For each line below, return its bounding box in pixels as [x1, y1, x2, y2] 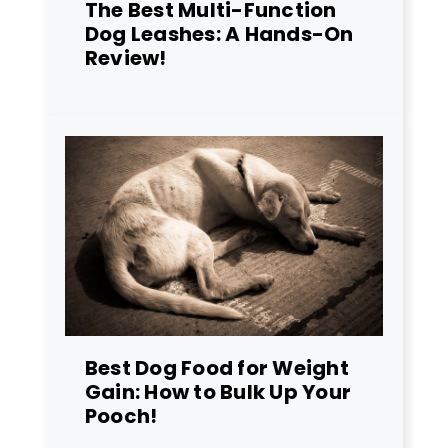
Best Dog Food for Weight [85, 353, 349, 382]
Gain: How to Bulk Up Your [85, 377, 352, 406]
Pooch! [85, 401, 158, 430]
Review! [85, 43, 167, 72]
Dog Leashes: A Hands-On [85, 19, 354, 48]
